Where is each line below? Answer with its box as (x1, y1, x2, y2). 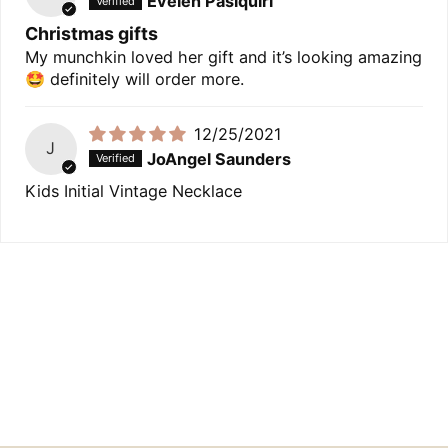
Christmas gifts (25, 23, 158, 45)
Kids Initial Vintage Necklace (25, 181, 242, 202)
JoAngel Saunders (146, 149, 291, 170)
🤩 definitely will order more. (25, 69, 244, 90)
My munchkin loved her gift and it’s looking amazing (25, 47, 422, 68)
